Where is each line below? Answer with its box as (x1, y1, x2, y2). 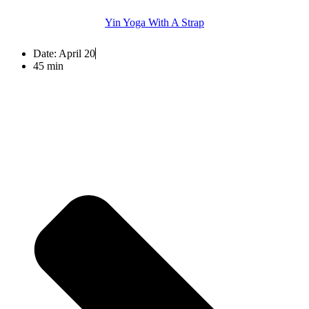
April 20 (59, 47, 95, 59)
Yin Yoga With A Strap (105, 16, 204, 28)
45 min (33, 59, 63, 72)
